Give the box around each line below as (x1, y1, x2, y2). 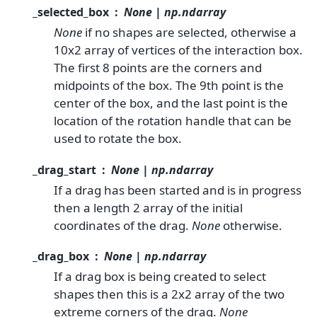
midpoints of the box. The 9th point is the (54, 77, 284, 94)
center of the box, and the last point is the (54, 95, 288, 112)
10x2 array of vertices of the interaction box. (54, 42, 303, 59)
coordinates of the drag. (54, 217, 192, 234)
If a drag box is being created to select (54, 267, 266, 284)
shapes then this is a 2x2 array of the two (54, 285, 284, 302)
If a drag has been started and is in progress (54, 181, 301, 198)
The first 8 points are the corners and (54, 59, 262, 76)
